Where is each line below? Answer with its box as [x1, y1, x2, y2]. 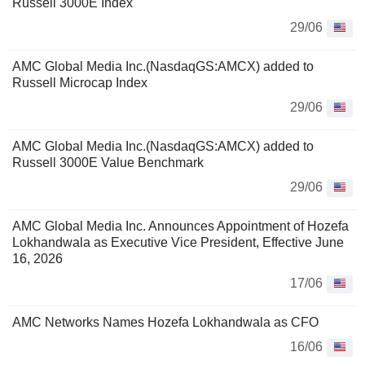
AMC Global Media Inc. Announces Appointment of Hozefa [12, 219, 349, 234]
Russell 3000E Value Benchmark [12, 156, 204, 170]
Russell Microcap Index [12, 76, 147, 90]
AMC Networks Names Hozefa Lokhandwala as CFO [12, 315, 319, 330]
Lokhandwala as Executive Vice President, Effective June [12, 235, 344, 250]
